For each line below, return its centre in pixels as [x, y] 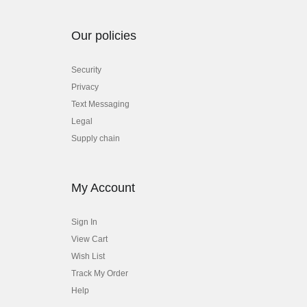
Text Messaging [100, 105]
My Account [103, 188]
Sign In [84, 222]
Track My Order [100, 274]
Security [86, 70]
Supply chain [96, 139]
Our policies [104, 36]
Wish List [88, 257]
